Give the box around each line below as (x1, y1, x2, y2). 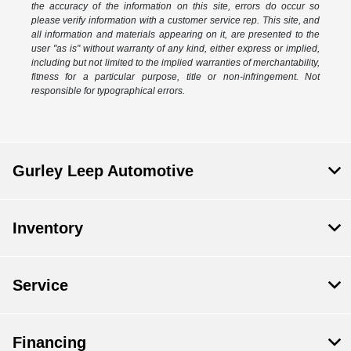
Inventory (13, 219, 83, 237)
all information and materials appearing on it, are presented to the (31, 29, 320, 41)
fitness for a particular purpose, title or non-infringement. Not (31, 71, 320, 83)
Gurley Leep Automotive (13, 162, 194, 180)
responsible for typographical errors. (31, 85, 185, 97)
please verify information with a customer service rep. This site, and (31, 15, 320, 27)
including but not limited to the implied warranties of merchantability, (31, 57, 320, 69)
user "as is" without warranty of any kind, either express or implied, (31, 43, 320, 55)
